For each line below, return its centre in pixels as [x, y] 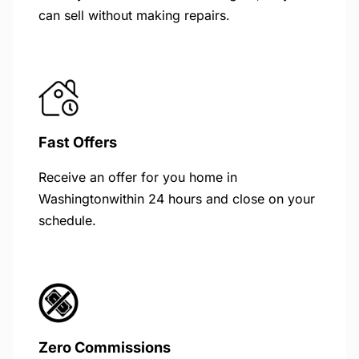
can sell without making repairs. [134, 15]
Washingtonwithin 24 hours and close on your [177, 198]
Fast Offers [78, 141]
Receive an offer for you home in [138, 177]
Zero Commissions [105, 347]
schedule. [67, 220]
